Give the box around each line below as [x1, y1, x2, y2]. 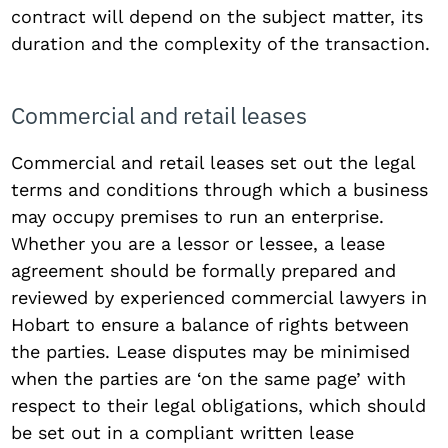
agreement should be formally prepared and [11, 259, 397, 281]
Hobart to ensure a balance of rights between [11, 313, 410, 335]
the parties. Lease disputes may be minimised [11, 340, 411, 362]
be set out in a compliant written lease [11, 421, 355, 443]
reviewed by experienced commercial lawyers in [11, 286, 428, 308]
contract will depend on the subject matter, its [11, 5, 424, 27]
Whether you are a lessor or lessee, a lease [11, 232, 386, 254]
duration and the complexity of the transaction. [11, 32, 431, 54]
